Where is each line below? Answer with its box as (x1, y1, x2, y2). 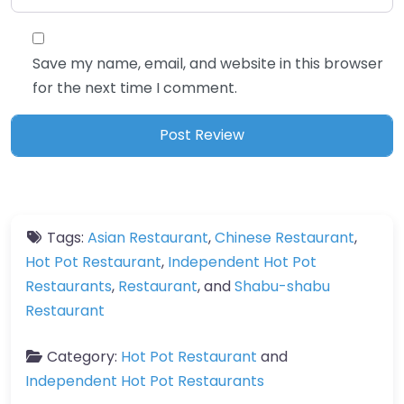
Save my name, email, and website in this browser (32, 52, 383, 74)
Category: (47, 345, 121, 367)
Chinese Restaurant (215, 226, 354, 248)
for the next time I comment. (32, 77, 237, 98)
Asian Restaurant (87, 226, 208, 248)
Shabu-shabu (234, 275, 330, 297)
